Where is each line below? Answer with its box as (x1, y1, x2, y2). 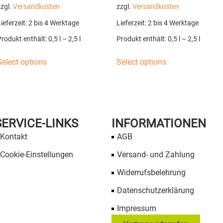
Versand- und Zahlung (117, 150, 195, 160)
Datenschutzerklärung (117, 186, 195, 196)
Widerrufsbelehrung (117, 168, 186, 178)
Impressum (117, 204, 157, 214)
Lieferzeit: (116, 18, 148, 27)
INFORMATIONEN (111, 116, 206, 131)
